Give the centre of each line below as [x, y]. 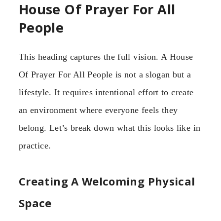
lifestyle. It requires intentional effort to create [106, 92]
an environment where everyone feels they [98, 110]
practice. [35, 145]
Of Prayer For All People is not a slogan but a [105, 74]
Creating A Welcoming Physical [107, 181]
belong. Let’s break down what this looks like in [110, 128]
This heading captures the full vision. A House [106, 56]
